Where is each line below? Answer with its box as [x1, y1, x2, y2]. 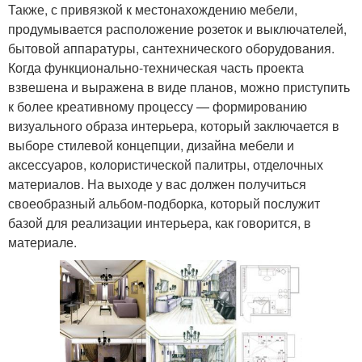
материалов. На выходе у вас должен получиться [8, 175, 306, 193]
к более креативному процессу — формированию [8, 97, 307, 116]
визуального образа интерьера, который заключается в [8, 116, 339, 135]
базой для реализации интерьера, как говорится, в [8, 213, 311, 232]
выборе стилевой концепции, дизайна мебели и [8, 136, 294, 154]
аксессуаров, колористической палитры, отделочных [8, 155, 323, 174]
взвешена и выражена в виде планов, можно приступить [8, 78, 350, 96]
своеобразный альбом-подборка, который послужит [8, 194, 320, 213]
